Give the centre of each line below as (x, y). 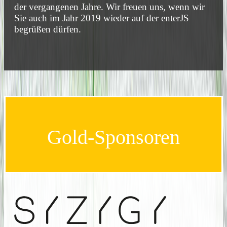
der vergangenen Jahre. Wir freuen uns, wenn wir (109, 7)
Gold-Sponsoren (113, 137)
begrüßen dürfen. (48, 29)
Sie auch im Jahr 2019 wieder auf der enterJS (102, 18)
